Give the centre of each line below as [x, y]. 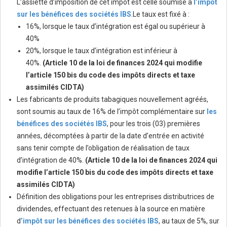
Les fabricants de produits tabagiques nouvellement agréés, [112, 100]
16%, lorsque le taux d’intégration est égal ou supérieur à [116, 27]
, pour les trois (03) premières [154, 124]
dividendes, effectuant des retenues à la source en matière [111, 209]
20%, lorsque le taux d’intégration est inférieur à [102, 51]
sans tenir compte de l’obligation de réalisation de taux [103, 148]
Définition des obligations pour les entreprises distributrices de [116, 197]
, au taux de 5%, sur [189, 221]
